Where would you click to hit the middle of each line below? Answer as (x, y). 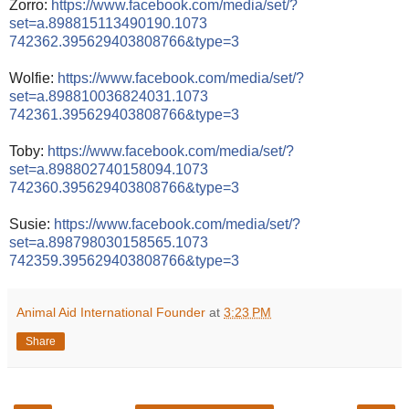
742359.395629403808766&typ (112, 260)
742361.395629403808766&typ (112, 114)
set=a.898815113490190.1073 (108, 23)
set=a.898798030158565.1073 (109, 242)
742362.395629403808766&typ (112, 41)
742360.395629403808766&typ (112, 187)
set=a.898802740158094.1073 (109, 169)
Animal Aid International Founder (111, 312)
